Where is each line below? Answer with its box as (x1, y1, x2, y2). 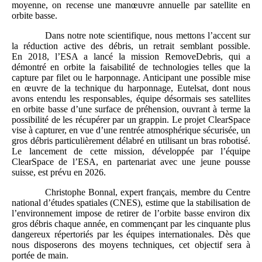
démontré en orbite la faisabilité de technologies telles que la (12, 61, 250, 72)
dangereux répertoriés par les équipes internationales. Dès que (12, 229, 250, 239)
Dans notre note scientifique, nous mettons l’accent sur (44, 30, 250, 40)
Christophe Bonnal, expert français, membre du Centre (44, 187, 250, 197)
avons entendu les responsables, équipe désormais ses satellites (12, 93, 250, 104)
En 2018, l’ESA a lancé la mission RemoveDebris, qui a (12, 51, 250, 61)
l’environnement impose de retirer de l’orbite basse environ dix (12, 208, 250, 218)
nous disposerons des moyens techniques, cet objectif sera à (12, 239, 250, 250)
